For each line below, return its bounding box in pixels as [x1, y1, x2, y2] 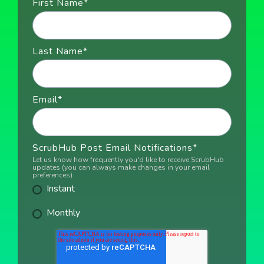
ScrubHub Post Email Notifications [32, 141, 193, 154]
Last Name [32, 45, 83, 58]
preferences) [32, 170, 72, 180]
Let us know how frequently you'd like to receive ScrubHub [32, 155, 224, 164]
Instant [47, 181, 75, 195]
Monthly [47, 206, 80, 219]
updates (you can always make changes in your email [32, 163, 210, 172]
